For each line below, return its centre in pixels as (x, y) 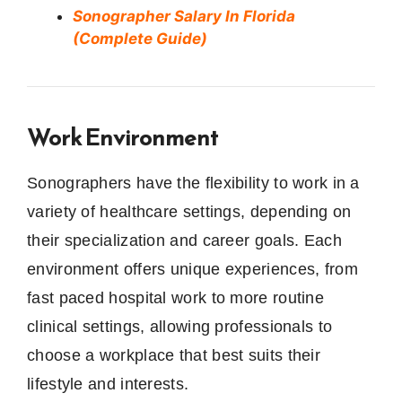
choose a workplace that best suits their (174, 356)
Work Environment (122, 137)
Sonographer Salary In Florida (184, 17)
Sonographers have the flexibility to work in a (193, 184)
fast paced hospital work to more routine (175, 298)
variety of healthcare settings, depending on (189, 212)
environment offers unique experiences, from (192, 270)
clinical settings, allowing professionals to (180, 327)
